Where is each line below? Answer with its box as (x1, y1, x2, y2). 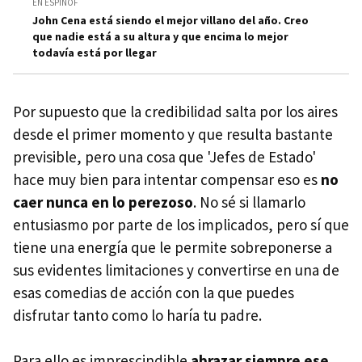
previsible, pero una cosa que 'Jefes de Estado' (13, 147, 316, 166)
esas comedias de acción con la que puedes (13, 283, 294, 302)
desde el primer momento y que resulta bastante (13, 124, 333, 144)
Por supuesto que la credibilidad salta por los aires (13, 102, 338, 121)
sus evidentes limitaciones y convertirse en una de (13, 260, 339, 280)
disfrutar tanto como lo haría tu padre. (13, 305, 262, 325)
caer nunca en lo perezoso (13, 192, 193, 212)
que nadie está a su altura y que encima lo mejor (32, 29, 288, 44)
